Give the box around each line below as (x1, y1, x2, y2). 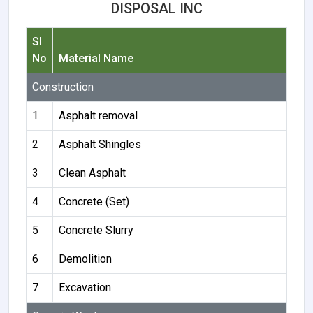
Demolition (59, 252, 112, 265)
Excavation (59, 280, 111, 294)
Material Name (59, 51, 133, 65)
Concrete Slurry (59, 223, 133, 237)
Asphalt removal (59, 108, 138, 122)
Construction (32, 80, 94, 94)
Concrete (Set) (59, 194, 129, 208)
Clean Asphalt (59, 166, 126, 180)
